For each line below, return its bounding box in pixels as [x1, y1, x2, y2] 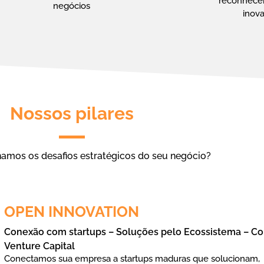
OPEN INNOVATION [4, 203, 140, 221]
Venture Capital [4, 240, 75, 252]
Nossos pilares [10, 103, 134, 124]
